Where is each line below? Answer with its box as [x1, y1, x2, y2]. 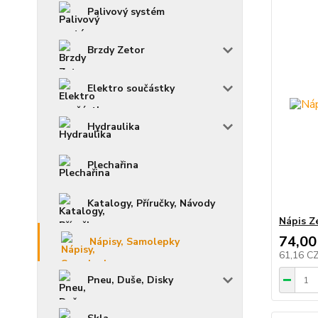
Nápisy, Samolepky [89, 235, 180, 248]
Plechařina [87, 158, 138, 172]
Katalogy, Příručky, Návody [87, 197, 215, 210]
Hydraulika [87, 120, 140, 133]
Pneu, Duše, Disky [87, 273, 173, 287]
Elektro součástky [87, 82, 175, 95]
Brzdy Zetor [87, 43, 145, 57]
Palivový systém [87, 5, 165, 18]
